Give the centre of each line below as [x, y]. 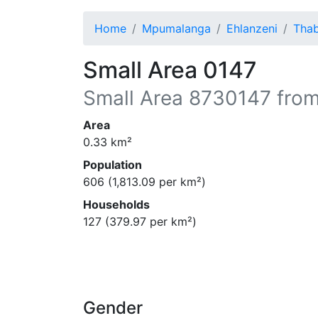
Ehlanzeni [252, 28]
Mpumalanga [176, 28]
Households [116, 204]
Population [113, 165]
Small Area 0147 [170, 70]
